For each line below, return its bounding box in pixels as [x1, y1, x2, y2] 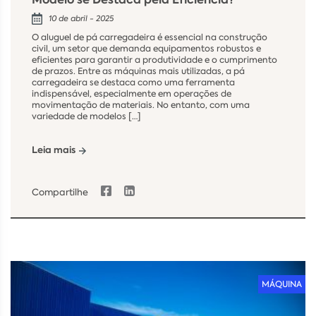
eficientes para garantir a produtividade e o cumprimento [32, 54, 277, 66]
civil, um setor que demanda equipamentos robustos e [32, 42, 261, 54]
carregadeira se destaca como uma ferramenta [32, 76, 235, 88]
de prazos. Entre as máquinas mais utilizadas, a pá [32, 65, 245, 77]
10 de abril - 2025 [49, 13, 114, 24]
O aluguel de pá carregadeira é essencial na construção [32, 31, 267, 43]
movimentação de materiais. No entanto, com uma [32, 99, 250, 111]
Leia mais [32, 144, 75, 157]
